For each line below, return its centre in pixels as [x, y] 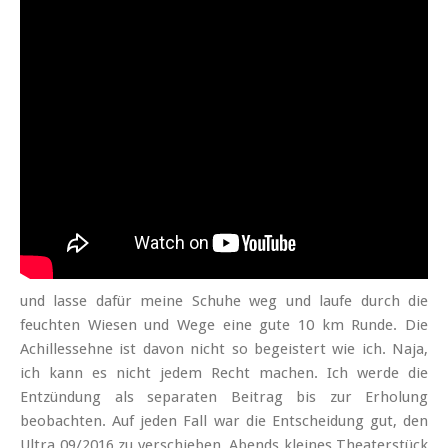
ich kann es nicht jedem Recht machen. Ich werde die [224, 373]
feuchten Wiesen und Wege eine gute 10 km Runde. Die [224, 325]
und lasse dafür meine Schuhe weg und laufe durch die [224, 301]
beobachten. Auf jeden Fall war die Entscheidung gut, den [224, 421]
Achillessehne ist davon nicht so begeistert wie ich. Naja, [224, 349]
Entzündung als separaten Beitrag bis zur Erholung [224, 397]
